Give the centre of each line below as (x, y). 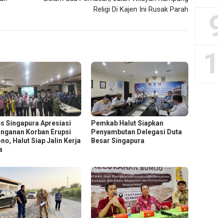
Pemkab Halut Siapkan (127, 123)
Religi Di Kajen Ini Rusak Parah (141, 9)
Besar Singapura (118, 141)
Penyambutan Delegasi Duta (137, 132)
